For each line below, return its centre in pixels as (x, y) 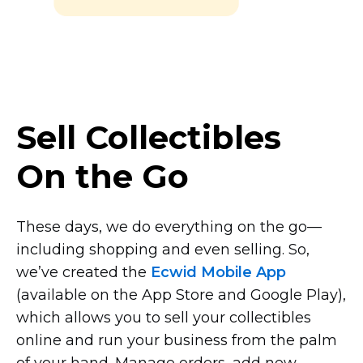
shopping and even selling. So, (197, 249)
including (51, 249)
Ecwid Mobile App (218, 272)
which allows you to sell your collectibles (164, 317)
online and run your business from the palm (177, 340)
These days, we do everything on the (152, 226)
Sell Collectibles (149, 137)
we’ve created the (83, 272)
